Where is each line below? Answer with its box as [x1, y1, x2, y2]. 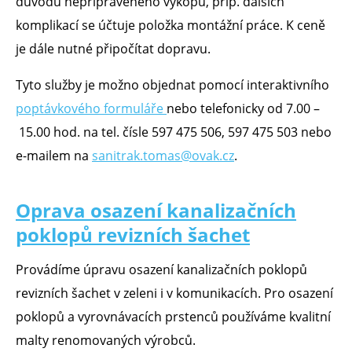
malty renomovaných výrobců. [16, 332, 196, 350]
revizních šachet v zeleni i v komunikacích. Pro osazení [16, 284, 333, 302]
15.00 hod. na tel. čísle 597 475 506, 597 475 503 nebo [16, 123, 332, 141]
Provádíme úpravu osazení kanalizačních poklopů [16, 261, 307, 279]
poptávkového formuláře [16, 99, 167, 117]
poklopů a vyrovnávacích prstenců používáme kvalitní [16, 308, 331, 326]
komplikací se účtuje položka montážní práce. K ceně [16, 16, 325, 34]
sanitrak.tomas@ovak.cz [92, 146, 234, 164]
